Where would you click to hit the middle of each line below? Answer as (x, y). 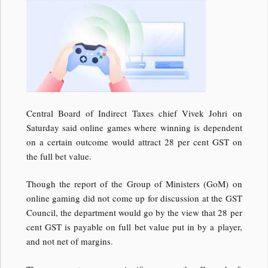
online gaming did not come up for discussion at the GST (134, 198)
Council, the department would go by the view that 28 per (134, 213)
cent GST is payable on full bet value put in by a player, (134, 227)
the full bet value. (59, 156)
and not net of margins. (69, 241)
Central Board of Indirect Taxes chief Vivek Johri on (134, 113)
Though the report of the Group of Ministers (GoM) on (134, 184)
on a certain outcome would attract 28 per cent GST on (134, 141)
